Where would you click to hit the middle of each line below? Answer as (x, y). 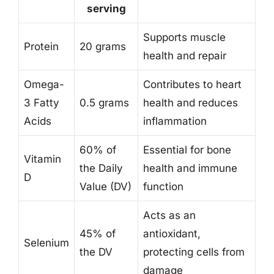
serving (106, 9)
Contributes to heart (192, 84)
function (163, 187)
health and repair (185, 56)
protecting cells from (194, 252)
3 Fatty (42, 103)
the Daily (101, 168)
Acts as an (169, 215)
